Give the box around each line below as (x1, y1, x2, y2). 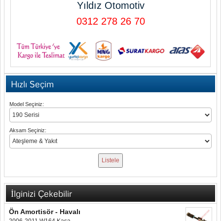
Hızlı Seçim (11, 78, 54, 90)
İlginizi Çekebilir (11, 188, 72, 199)
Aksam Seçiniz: (9, 127, 46, 134)
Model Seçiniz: (9, 101, 44, 108)
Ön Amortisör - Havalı (9, 208, 80, 216)
